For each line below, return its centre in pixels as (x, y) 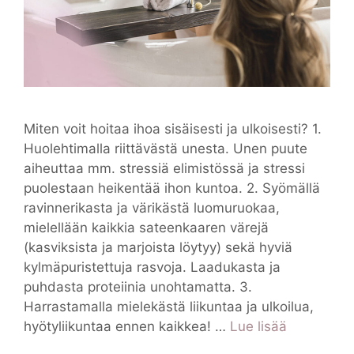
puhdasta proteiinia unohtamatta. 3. (138, 286)
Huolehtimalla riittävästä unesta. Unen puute (166, 148)
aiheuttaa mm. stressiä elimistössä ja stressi (164, 168)
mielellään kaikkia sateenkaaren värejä (146, 227)
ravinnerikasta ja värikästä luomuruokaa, (152, 207)
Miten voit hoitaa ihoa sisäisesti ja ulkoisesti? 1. (173, 128)
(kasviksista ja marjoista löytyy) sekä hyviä (158, 247)
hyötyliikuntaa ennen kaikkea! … (127, 326)
